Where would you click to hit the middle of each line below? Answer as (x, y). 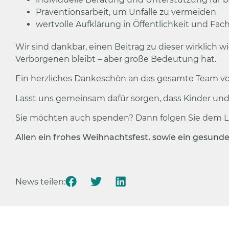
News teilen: (40, 182)
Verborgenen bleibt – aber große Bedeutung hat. (116, 59)
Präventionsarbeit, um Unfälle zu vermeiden (126, 12)
